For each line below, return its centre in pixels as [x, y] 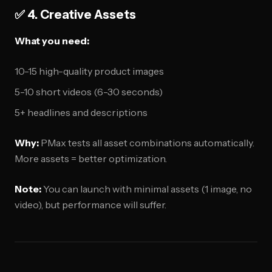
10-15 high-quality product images [89, 71]
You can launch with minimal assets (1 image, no [147, 189]
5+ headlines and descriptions [81, 112]
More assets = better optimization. [91, 158]
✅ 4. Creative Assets [75, 15]
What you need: [52, 41]
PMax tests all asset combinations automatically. [147, 143]
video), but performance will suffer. [90, 205]
